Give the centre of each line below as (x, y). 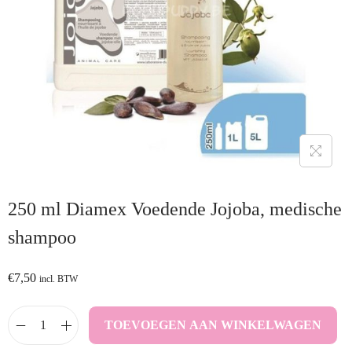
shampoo (42, 237)
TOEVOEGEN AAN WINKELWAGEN (213, 325)
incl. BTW (59, 279)
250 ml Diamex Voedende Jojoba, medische (175, 209)
